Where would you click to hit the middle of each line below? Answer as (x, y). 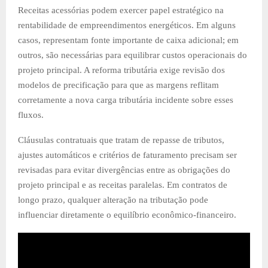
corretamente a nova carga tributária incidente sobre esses (126, 100)
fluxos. (31, 115)
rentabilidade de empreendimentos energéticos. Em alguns (127, 25)
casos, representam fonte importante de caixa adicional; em (128, 40)
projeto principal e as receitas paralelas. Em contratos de (123, 185)
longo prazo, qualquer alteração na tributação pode (113, 200)
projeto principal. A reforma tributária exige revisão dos (121, 70)
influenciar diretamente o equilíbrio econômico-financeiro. (127, 214)
